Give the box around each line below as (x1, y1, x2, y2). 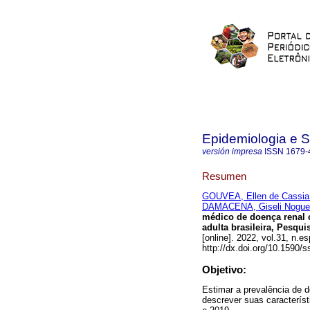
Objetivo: (202, 264, 246, 276)
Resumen (202, 170, 246, 182)
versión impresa (202, 147, 262, 156)
